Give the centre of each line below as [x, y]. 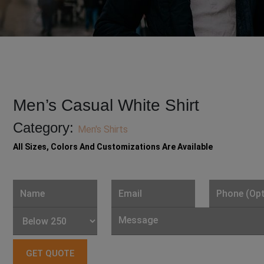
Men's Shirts [103, 130]
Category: [46, 128]
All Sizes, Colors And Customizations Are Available [113, 147]
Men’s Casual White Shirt [106, 105]
